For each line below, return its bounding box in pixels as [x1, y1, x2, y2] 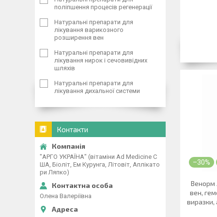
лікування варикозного [54, 26, 124, 33]
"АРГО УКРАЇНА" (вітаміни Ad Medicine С [40, 153, 157, 160]
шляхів [54, 64, 75, 72]
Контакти [57, 125, 88, 134]
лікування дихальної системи [54, 87, 140, 94]
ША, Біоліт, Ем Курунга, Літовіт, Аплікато [40, 161, 160, 168]
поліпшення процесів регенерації [54, 3, 152, 11]
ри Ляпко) [40, 169, 69, 176]
